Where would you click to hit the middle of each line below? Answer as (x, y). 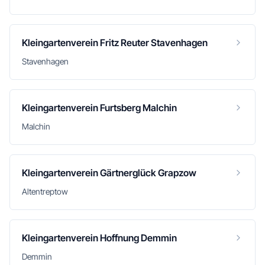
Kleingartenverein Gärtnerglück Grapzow (109, 173)
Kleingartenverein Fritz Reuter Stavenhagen (115, 43)
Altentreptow (45, 191)
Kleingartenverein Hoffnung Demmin (99, 238)
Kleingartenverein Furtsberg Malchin (99, 108)
